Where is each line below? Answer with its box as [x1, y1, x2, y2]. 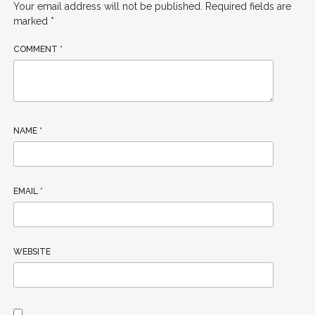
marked [13, 15, 51, 27]
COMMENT [13, 44, 60, 54]
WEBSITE [13, 246, 51, 257]
